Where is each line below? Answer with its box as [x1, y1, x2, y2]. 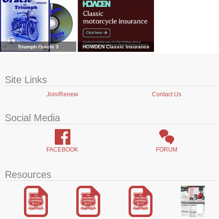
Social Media [5, 112, 60, 124]
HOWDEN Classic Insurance [82, 44, 150, 50]
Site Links [5, 74, 47, 86]
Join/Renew [46, 91, 78, 98]
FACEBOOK [46, 146, 78, 153]
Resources [5, 169, 51, 180]
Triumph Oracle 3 [18, 44, 59, 50]
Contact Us [152, 91, 181, 98]
